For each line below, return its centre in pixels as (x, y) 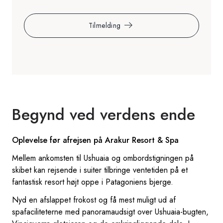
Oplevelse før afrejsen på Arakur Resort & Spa (95, 140)
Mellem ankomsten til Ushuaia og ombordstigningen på (103, 158)
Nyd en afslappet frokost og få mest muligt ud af (94, 200)
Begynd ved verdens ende (104, 114)
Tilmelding (105, 25)
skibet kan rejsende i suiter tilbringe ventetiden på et (100, 170)
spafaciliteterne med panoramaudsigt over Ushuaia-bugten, (110, 212)
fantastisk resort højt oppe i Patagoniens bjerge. (93, 182)
